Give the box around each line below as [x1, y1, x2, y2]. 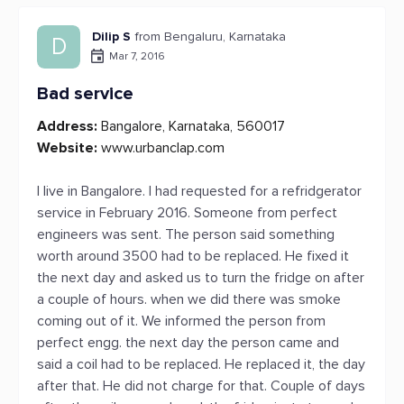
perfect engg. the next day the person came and [37, 334, 339, 352]
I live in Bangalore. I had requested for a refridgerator [37, 182, 362, 200]
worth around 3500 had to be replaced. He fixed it [37, 247, 349, 265]
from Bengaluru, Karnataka [135, 29, 286, 44]
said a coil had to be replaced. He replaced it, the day [37, 355, 365, 373]
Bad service [37, 83, 133, 105]
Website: [37, 139, 97, 157]
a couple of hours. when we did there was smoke [37, 290, 341, 308]
